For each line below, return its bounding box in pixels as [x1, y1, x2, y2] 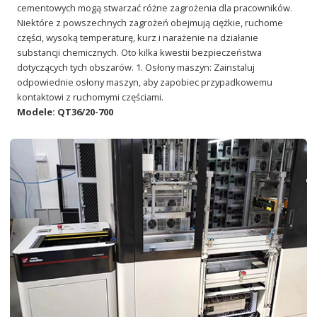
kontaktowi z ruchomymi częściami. [17, 90, 164, 103]
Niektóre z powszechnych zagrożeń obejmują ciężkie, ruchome [17, 16, 284, 29]
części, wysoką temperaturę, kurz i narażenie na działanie [17, 30, 259, 44]
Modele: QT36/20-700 [17, 105, 114, 118]
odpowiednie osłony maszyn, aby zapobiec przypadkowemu [17, 75, 273, 88]
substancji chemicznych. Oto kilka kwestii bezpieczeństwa [17, 45, 263, 59]
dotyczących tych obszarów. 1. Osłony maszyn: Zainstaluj [17, 60, 255, 74]
